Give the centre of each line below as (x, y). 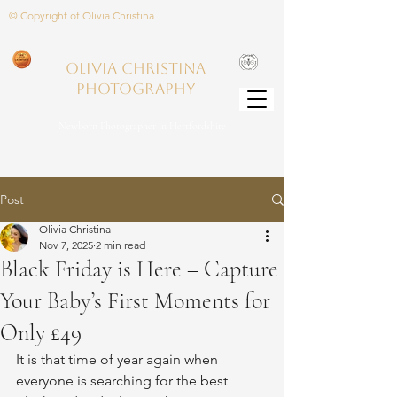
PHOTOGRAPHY (135, 89)
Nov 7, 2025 (66, 245)
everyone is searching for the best (124, 381)
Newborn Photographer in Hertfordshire (142, 126)
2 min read (121, 245)
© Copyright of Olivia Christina (82, 16)
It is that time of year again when (119, 359)
